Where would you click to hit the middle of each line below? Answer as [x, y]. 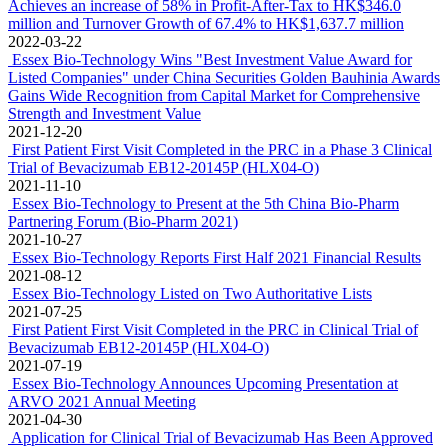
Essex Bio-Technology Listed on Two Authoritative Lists [192, 293]
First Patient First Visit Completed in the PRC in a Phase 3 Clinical [222, 149]
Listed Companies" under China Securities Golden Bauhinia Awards [224, 77]
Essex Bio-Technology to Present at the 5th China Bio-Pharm [205, 203]
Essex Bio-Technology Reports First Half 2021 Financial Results [216, 257]
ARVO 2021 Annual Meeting [102, 401]
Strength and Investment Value [104, 113]
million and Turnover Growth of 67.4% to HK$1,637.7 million [206, 23]
